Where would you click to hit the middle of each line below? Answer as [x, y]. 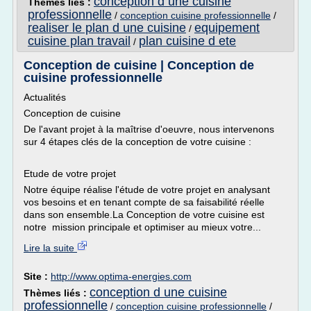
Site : [37, 276]
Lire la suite [50, 248]
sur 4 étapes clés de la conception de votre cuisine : [137, 142]
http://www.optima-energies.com [121, 276]
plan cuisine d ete [187, 41]
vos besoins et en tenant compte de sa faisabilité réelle [144, 202]
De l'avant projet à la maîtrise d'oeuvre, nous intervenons [149, 129]
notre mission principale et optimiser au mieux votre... [142, 227]
